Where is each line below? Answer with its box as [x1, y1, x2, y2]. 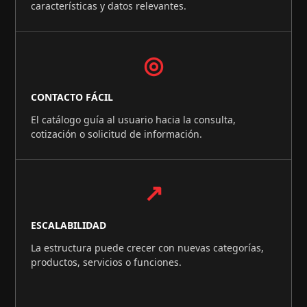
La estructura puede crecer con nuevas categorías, [31, 241, 265, 255]
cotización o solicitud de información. [31, 127, 203, 141]
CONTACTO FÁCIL [31, 90, 114, 104]
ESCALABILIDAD [31, 219, 107, 232]
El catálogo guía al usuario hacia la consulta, [31, 113, 236, 127]
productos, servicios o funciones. [31, 256, 182, 269]
